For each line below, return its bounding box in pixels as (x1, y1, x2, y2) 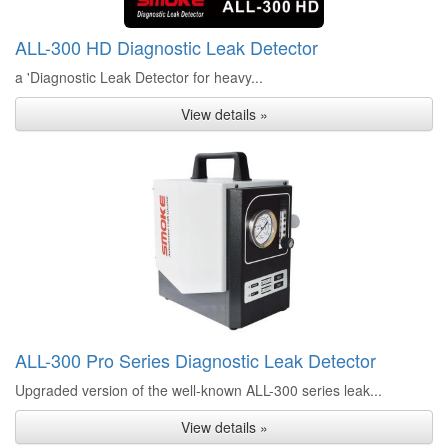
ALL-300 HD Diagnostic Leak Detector (15, 34, 318, 60)
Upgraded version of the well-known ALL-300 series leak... (15, 380, 382, 400)
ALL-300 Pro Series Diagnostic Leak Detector (15, 347, 376, 373)
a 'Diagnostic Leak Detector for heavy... (15, 67, 263, 87)
